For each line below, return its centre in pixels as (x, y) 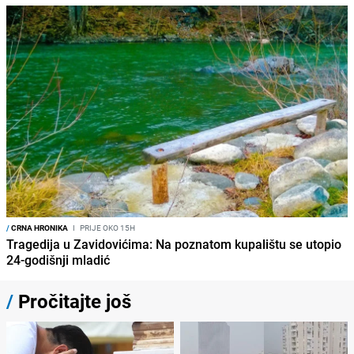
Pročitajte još (72, 301)
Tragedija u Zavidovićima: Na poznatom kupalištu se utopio (174, 245)
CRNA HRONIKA (39, 228)
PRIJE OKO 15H (107, 228)
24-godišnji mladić (58, 260)
